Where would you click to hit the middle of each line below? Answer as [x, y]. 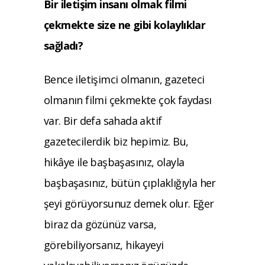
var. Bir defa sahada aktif [103, 120]
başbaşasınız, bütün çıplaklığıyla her [130, 182]
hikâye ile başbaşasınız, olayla [114, 162]
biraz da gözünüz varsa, [100, 224]
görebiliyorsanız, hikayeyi [104, 245]
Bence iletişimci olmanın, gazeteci [124, 79]
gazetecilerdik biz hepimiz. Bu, [116, 141]
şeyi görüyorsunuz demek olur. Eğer [129, 203]
